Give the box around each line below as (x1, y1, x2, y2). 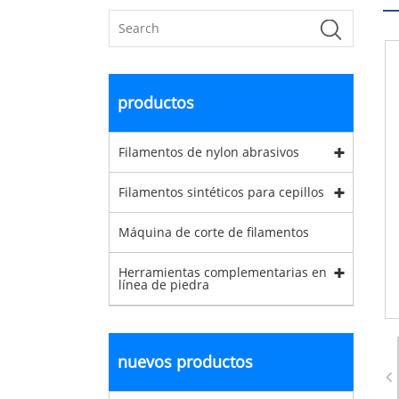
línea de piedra (118, 276, 209, 293)
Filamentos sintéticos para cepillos (118, 183, 324, 200)
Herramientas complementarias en (118, 264, 327, 281)
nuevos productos (118, 351, 253, 372)
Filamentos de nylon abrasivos (118, 143, 299, 160)
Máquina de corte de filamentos (118, 224, 309, 240)
